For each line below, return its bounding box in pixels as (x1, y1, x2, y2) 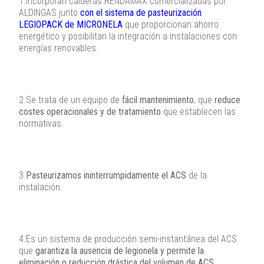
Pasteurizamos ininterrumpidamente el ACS (26, 170, 186, 181)
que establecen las (161, 106, 236, 118)
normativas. (19, 118, 64, 130)
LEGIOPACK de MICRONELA (19, 19, 123, 31)
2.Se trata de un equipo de (19, 94, 120, 106)
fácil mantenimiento (120, 94, 194, 106)
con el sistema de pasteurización (80, 7, 202, 19)
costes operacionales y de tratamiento (19, 106, 161, 118)
